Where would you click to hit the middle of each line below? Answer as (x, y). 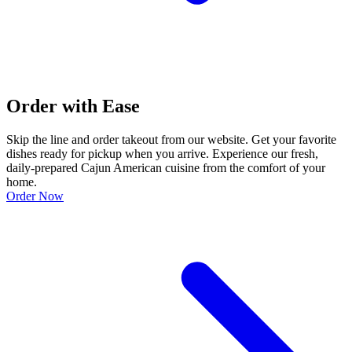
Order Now (35, 196)
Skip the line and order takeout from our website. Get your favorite (171, 139)
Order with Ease (73, 106)
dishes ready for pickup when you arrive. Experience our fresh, (162, 153)
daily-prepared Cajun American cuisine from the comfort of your (166, 167)
